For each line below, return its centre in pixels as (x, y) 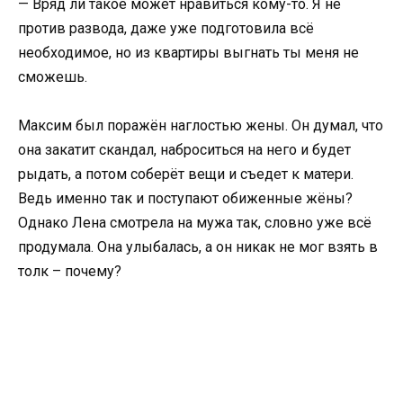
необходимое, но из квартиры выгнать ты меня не (188, 52)
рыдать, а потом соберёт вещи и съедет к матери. (186, 174)
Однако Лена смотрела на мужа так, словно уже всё (195, 222)
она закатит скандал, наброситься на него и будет (184, 149)
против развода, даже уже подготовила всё (166, 28)
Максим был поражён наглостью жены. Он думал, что (201, 125)
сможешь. (53, 76)
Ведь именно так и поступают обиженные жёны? (185, 198)
